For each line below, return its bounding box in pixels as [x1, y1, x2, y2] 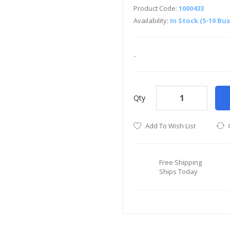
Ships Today [159, 167, 198, 176]
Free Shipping [159, 158, 202, 167]
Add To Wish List [145, 121, 196, 130]
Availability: [133, 16, 170, 25]
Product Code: [133, 4, 179, 13]
